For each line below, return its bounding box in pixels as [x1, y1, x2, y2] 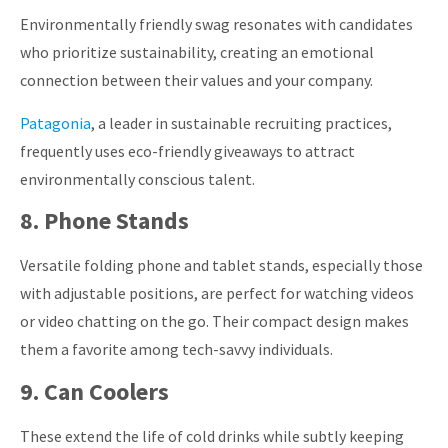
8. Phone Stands [20, 205, 189, 237]
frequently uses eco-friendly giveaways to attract [20, 140, 355, 161]
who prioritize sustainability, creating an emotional [20, 42, 374, 63]
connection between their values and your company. [20, 70, 373, 91]
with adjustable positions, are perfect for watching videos [20, 283, 414, 304]
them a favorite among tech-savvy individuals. [20, 339, 333, 360]
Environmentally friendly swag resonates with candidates [20, 14, 413, 35]
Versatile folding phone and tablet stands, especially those [20, 255, 423, 276]
